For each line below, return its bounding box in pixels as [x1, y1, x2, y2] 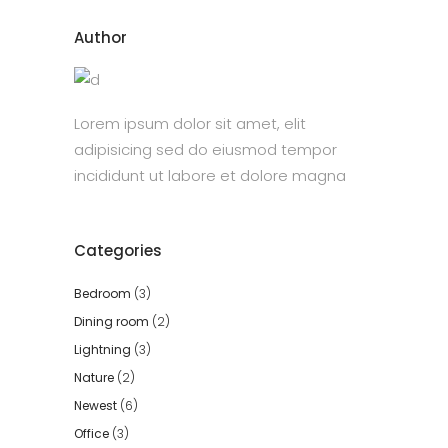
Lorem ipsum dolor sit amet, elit [74, 112, 306, 134]
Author [74, 26, 127, 48]
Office [74, 424, 109, 442]
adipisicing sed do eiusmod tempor [74, 138, 337, 160]
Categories [74, 239, 162, 261]
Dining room [74, 312, 149, 330]
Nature [74, 368, 114, 386]
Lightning [74, 340, 131, 358]
